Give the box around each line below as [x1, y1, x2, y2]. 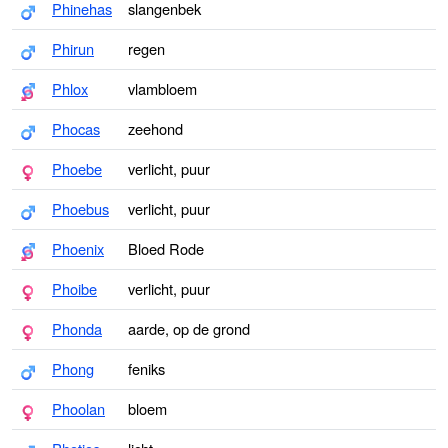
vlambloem [128, 78, 197, 99]
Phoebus [52, 198, 109, 219]
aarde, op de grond [128, 318, 250, 339]
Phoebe [52, 158, 102, 179]
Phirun [52, 38, 94, 59]
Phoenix [52, 238, 104, 259]
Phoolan [52, 398, 105, 419]
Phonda [52, 318, 102, 339]
